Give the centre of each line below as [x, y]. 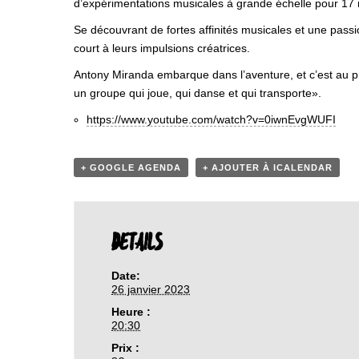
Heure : [131, 312]
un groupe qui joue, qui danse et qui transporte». [198, 93]
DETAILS [137, 244]
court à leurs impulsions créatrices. [162, 48]
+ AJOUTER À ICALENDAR [268, 167]
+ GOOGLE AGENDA [131, 167]
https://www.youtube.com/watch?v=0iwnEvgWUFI [211, 119]
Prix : [126, 348]
